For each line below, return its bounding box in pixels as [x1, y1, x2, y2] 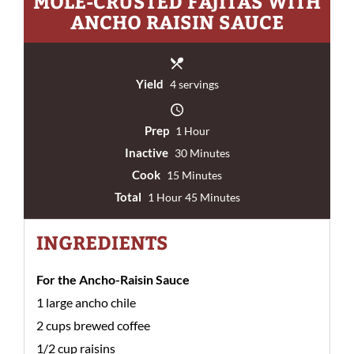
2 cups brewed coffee [36, 318, 150, 333]
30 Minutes [171, 146, 230, 160]
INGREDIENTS [36, 229, 168, 254]
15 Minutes [164, 168, 222, 182]
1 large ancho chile [36, 295, 136, 310]
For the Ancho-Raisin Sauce [36, 272, 190, 287]
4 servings [167, 77, 219, 91]
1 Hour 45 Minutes [145, 190, 240, 204]
